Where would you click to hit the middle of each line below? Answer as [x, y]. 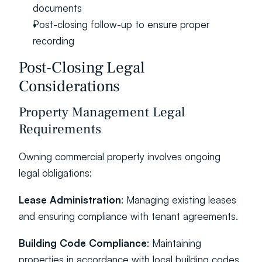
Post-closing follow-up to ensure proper [121, 24]
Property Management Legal [102, 112]
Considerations [70, 86]
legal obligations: [55, 173]
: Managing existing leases [179, 200]
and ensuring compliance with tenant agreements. [128, 216]
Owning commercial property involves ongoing [120, 156]
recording [54, 41]
